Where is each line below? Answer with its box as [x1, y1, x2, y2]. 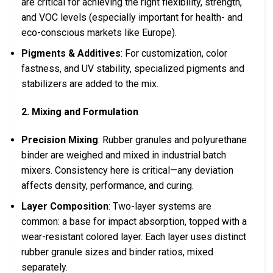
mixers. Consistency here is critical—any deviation [21, 164, 233, 176]
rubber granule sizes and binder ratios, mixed [21, 246, 213, 258]
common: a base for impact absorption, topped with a [21, 216, 247, 228]
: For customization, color [121, 48, 227, 60]
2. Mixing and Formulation [21, 105, 138, 118]
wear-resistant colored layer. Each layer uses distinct [21, 231, 246, 243]
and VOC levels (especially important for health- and [21, 11, 243, 23]
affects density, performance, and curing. [21, 179, 194, 191]
